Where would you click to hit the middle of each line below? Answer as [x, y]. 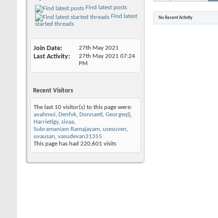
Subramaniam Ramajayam [67, 129]
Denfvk [67, 114]
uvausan [44, 136]
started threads [54, 24]
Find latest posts [106, 7]
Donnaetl [91, 114]
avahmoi [45, 114]
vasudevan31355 [80, 136]
